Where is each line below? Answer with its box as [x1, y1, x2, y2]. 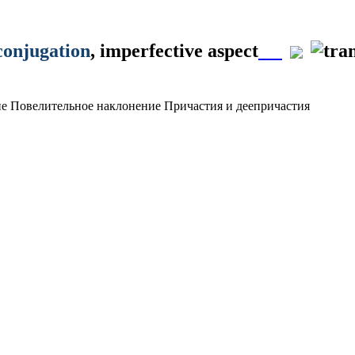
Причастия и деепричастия [164, 98, 310, 113]
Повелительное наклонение [10, 98, 161, 113]
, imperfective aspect [90, 40, 258, 61]
